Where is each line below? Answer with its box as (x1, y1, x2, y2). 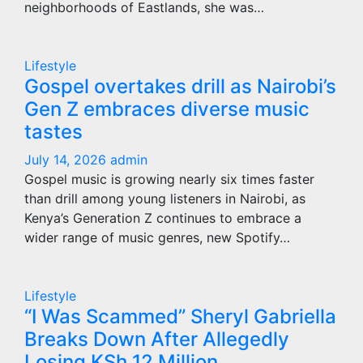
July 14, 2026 (24, 152, 110, 168)
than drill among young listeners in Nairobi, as (24, 190, 305, 207)
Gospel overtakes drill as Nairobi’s (24, 75, 336, 98)
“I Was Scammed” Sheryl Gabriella (24, 305, 336, 328)
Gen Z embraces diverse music (24, 97, 310, 121)
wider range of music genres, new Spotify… (24, 229, 290, 246)
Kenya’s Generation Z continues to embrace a (24, 210, 301, 226)
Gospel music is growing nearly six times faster (24, 171, 314, 187)
